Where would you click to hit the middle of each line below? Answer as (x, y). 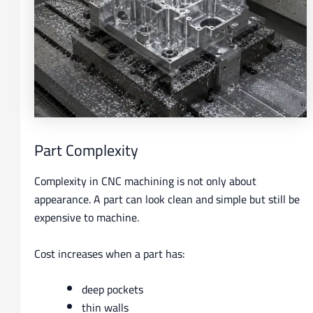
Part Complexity (86, 151)
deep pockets (112, 290)
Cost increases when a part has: (109, 253)
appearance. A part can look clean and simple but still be (167, 199)
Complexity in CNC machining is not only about (145, 181)
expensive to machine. (86, 217)
